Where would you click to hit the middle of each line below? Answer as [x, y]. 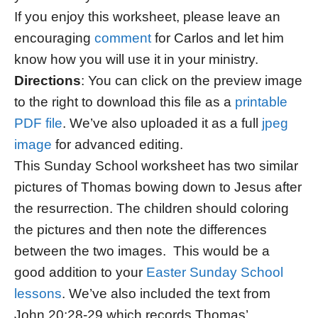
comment [123, 38]
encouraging [54, 38]
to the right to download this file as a [125, 102]
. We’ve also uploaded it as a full [162, 124]
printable [261, 102]
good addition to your [80, 273]
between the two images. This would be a [142, 251]
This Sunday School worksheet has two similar [156, 166]
